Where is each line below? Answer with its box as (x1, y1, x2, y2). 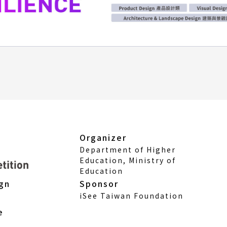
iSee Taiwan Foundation (80, 190, 183, 201)
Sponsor (80, 177, 119, 190)
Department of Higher (80, 144, 176, 155)
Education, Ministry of (80, 155, 176, 165)
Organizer (80, 131, 127, 143)
